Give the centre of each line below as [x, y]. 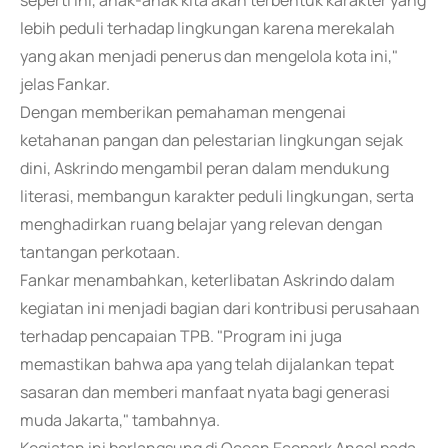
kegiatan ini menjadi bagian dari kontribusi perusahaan [220, 308]
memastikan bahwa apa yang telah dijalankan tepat [207, 364]
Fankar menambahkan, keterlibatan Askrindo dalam [207, 280]
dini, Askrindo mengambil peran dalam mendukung [204, 168]
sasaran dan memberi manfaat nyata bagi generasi [205, 392]
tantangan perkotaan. [100, 252]
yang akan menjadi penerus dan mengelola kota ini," [209, 56]
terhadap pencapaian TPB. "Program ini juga [181, 336]
